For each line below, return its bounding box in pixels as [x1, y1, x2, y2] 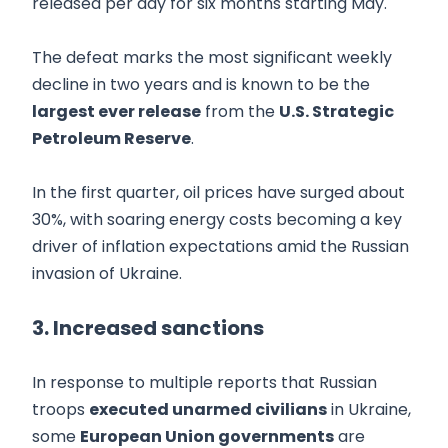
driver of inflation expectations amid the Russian [32, 234, 409, 258]
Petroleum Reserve [32, 126, 191, 150]
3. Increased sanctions [32, 313, 264, 342]
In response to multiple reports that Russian [32, 370, 377, 394]
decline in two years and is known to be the [32, 72, 370, 96]
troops [32, 397, 89, 421]
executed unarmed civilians [89, 397, 327, 421]
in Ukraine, [327, 397, 411, 421]
